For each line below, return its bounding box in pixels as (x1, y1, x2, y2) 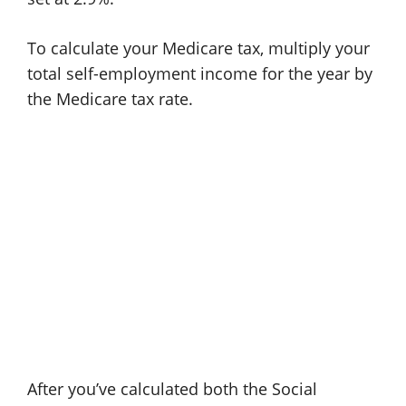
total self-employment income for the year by (27, 63, 372, 84)
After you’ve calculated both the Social (27, 378, 317, 400)
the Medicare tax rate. (27, 88, 193, 110)
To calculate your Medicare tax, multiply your (27, 37, 370, 59)
